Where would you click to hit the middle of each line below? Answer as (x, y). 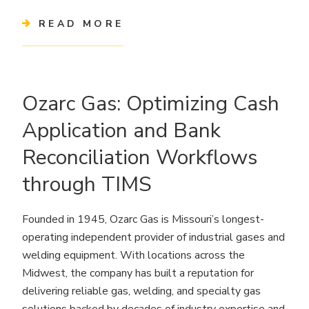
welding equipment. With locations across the (133, 255)
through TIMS (87, 184)
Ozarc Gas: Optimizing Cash (151, 103)
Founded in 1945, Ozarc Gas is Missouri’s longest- (143, 219)
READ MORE (81, 23)
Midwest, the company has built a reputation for (138, 273)
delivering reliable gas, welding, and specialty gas (141, 291)
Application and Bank (121, 130)
